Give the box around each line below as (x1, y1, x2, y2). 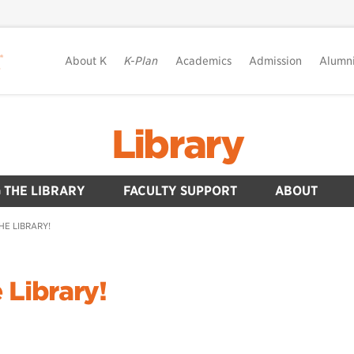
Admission (249, 55, 302, 67)
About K (65, 55, 107, 67)
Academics (175, 55, 232, 67)
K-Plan (124, 55, 158, 67)
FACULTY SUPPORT (123, 183, 237, 198)
